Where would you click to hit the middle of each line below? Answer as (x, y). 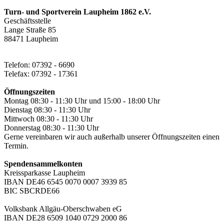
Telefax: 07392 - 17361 (41, 74)
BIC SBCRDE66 (32, 191)
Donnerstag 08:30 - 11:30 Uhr (51, 128)
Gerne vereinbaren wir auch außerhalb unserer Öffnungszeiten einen (112, 137)
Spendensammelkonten (43, 164)
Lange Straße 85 (30, 30)
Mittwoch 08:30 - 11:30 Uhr (48, 119)
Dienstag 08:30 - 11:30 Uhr (47, 110)
